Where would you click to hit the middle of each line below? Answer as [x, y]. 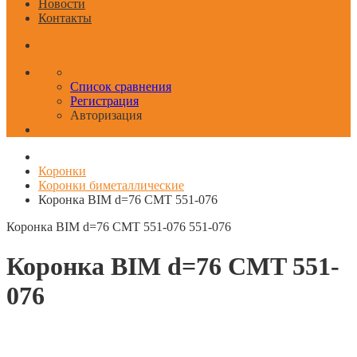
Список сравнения [121, 87]
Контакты [65, 18]
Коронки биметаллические [111, 186]
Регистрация [104, 101]
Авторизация [106, 116]
